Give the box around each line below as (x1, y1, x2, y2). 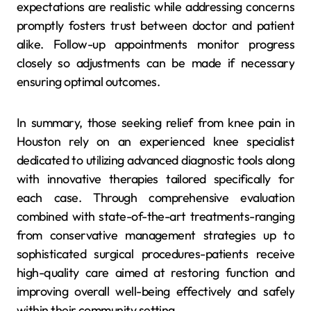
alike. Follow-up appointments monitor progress (17, 36, 294, 53)
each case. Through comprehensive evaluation (17, 190, 294, 206)
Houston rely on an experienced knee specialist (17, 133, 294, 150)
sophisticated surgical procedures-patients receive (17, 246, 294, 262)
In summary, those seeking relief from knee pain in (17, 115, 294, 131)
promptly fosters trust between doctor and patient (17, 17, 294, 34)
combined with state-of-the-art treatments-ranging (17, 208, 294, 225)
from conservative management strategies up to (17, 227, 294, 244)
